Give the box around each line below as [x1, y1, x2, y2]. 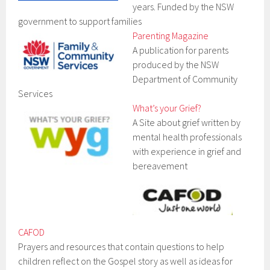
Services [18, 87, 53, 100]
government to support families [18, 15, 142, 28]
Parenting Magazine [133, 30, 209, 42]
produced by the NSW [133, 58, 219, 71]
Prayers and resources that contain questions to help [18, 240, 225, 253]
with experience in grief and [133, 145, 242, 158]
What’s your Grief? [133, 102, 202, 115]
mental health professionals [133, 131, 242, 143]
